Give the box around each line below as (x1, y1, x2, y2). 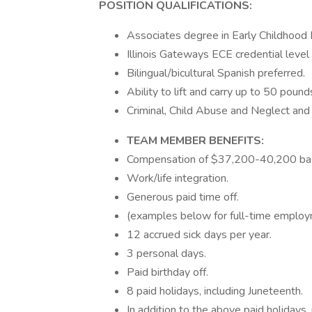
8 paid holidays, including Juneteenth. (127, 283, 303, 299)
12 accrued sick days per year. (127, 227, 272, 242)
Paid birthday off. (127, 265, 208, 280)
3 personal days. (127, 246, 206, 261)
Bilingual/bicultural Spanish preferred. (127, 65, 305, 81)
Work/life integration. (127, 171, 228, 186)
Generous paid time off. (127, 189, 239, 205)
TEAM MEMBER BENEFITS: (127, 133, 264, 148)
